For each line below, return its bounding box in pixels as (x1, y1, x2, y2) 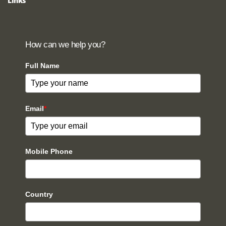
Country (25, 190, 53, 198)
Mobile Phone (25, 147, 73, 155)
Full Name (25, 61, 60, 70)
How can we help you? (25, 39, 105, 49)
